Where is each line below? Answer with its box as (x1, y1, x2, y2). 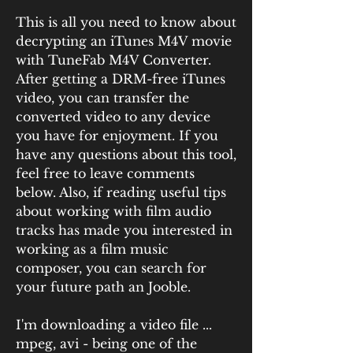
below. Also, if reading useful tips (16, 184, 226, 200)
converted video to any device (16, 109, 210, 124)
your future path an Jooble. (16, 279, 191, 295)
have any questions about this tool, (16, 147, 236, 162)
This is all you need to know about (16, 14, 236, 30)
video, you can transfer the (16, 90, 189, 106)
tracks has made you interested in (16, 222, 232, 238)
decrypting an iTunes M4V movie (16, 33, 232, 49)
